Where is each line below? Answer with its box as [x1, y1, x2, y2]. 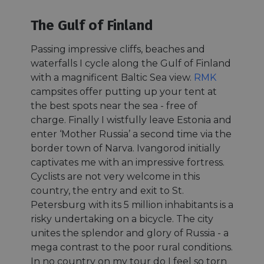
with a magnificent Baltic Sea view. [31, 71, 194, 83]
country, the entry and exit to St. [31, 184, 184, 196]
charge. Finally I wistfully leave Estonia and [31, 114, 232, 126]
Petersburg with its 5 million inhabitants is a [31, 199, 233, 210]
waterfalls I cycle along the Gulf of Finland [31, 57, 231, 69]
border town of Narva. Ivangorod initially [31, 142, 220, 154]
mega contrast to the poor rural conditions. [31, 241, 233, 253]
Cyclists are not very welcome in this [31, 170, 200, 182]
